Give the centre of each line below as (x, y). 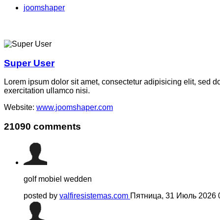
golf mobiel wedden (58, 179)
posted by (41, 195)
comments (56, 126)
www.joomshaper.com (75, 108)
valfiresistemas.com (95, 195)
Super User (29, 63)
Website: (20, 108)
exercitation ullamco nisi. (47, 91)
